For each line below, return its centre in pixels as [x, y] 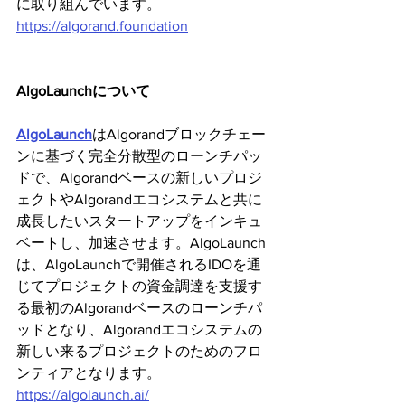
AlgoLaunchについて [83, 91]
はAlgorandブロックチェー [179, 135]
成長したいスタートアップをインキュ [139, 221]
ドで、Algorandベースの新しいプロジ [139, 178]
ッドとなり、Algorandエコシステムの [139, 330]
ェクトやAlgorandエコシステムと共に [139, 200]
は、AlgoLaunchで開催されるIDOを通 [139, 265]
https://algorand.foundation [102, 26]
